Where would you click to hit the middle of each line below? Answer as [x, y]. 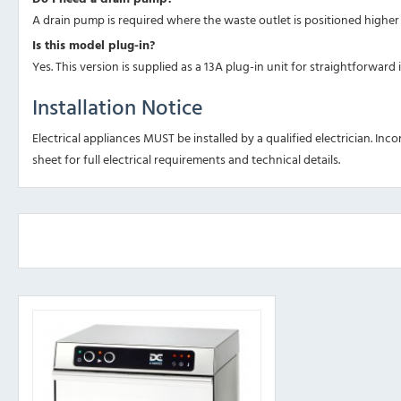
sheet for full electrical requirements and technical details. [186, 159]
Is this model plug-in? [94, 45]
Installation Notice [118, 107]
